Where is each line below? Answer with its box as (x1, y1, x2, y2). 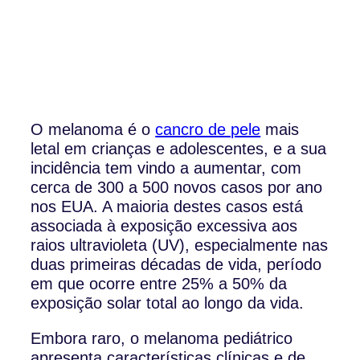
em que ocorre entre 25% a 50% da (31, 275, 288, 293)
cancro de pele (155, 121, 261, 139)
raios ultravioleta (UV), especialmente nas (31, 236, 329, 255)
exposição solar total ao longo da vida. (31, 294, 305, 313)
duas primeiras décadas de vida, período (31, 256, 322, 274)
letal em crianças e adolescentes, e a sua (31, 140, 327, 158)
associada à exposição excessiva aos (31, 217, 298, 235)
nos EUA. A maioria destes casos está (31, 198, 304, 216)
